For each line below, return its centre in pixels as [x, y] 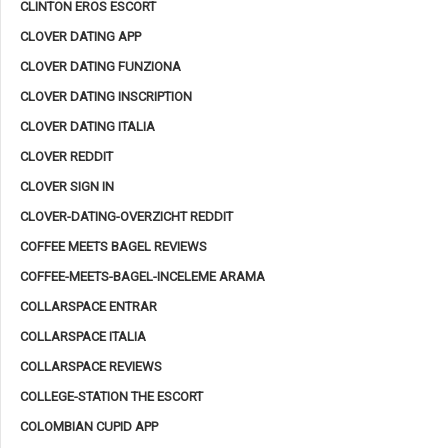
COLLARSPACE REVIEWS [91, 366]
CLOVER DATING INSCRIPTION [106, 96]
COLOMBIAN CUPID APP [89, 426]
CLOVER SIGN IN [67, 186]
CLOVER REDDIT [66, 156]
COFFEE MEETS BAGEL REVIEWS [113, 246]
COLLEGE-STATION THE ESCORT [111, 396]
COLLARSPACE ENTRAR [88, 306]
